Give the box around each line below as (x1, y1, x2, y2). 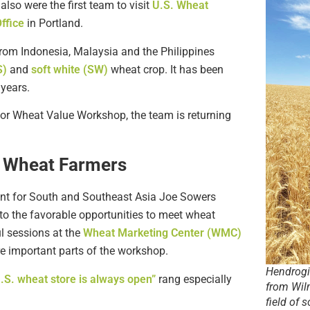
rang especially (156, 272, 232, 286)
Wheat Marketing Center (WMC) (83, 226, 241, 240)
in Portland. (24, 17, 83, 30)
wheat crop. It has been (108, 62, 224, 76)
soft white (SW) (31, 62, 108, 76)
